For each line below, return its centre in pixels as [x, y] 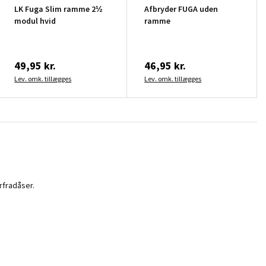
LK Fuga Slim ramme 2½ [59, 9]
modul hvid [35, 20]
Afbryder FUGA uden [181, 9]
